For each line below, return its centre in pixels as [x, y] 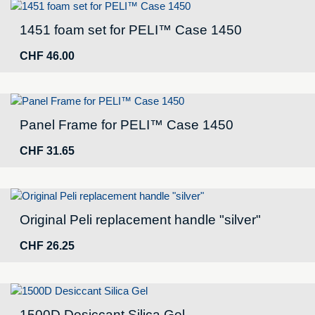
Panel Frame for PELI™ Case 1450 [127, 125]
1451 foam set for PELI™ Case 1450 [131, 30]
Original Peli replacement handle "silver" [140, 220]
